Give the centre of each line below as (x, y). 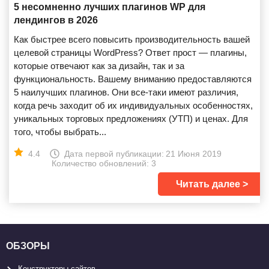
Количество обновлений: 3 (104, 163)
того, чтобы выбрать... (60, 132)
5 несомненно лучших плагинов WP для (110, 7)
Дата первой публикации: (114, 154)
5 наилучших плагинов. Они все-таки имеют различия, (126, 92)
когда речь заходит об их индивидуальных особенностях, (133, 105)
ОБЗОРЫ (28, 246)
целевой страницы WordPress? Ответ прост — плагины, (130, 53)
